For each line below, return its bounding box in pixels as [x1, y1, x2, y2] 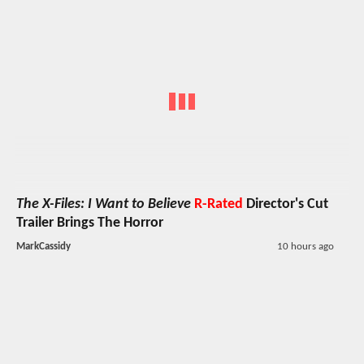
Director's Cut [243, 197, 328, 213]
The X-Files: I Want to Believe [16, 197, 191, 213]
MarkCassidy [16, 241, 71, 253]
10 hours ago [276, 241, 334, 253]
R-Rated [194, 197, 243, 213]
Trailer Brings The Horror [16, 215, 163, 232]
